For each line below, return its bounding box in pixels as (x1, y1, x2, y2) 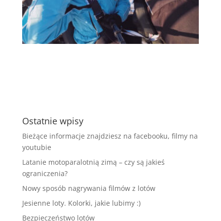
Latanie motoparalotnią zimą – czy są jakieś (22, 157, 165, 167)
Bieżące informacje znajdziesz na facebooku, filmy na (22, 131, 198, 141)
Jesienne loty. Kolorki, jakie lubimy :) (22, 198, 141, 208)
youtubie (22, 142, 51, 152)
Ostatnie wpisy (22, 114, 83, 127)
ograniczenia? (22, 168, 68, 178)
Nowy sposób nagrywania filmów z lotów (22, 183, 155, 193)
